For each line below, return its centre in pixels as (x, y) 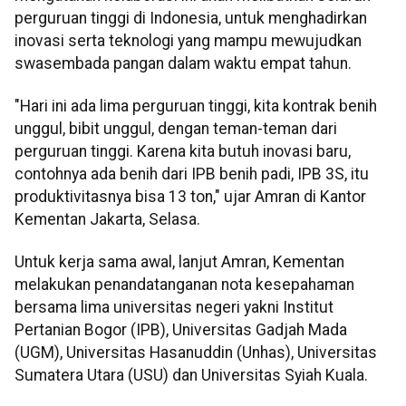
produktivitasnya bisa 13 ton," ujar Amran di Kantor (190, 197)
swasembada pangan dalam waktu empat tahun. (183, 63)
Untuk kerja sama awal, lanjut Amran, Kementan (179, 262)
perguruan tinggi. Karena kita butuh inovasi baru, (183, 152)
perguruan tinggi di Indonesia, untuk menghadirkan (191, 18)
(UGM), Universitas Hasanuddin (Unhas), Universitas (196, 353)
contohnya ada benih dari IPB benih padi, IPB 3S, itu (192, 174)
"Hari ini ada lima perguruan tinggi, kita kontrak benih (196, 106)
